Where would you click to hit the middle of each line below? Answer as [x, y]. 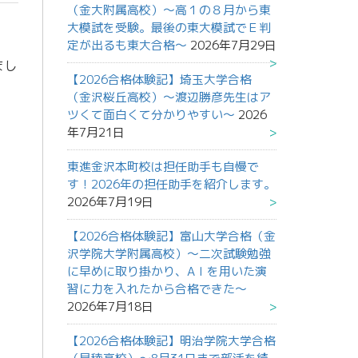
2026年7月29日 [233, 46]
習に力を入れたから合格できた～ [157, 289]
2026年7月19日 [110, 202]
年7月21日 [95, 133]
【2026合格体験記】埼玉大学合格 [159, 80]
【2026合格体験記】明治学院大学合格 [171, 341]
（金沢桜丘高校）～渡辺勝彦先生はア [169, 97]
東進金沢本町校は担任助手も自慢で [163, 167]
